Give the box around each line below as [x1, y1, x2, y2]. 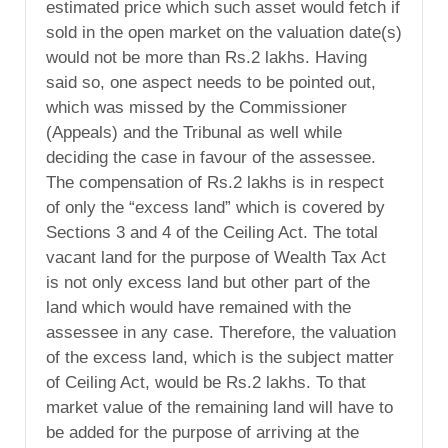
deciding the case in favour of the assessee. [46, 147, 376, 167]
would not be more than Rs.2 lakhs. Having [46, 47, 367, 67]
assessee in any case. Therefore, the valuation [46, 322, 396, 342]
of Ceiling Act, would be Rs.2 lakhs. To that [46, 372, 366, 392]
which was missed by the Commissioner [46, 97, 347, 117]
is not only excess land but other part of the [46, 272, 370, 292]
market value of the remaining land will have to [46, 397, 393, 417]
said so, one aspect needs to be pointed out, [46, 72, 376, 92]
